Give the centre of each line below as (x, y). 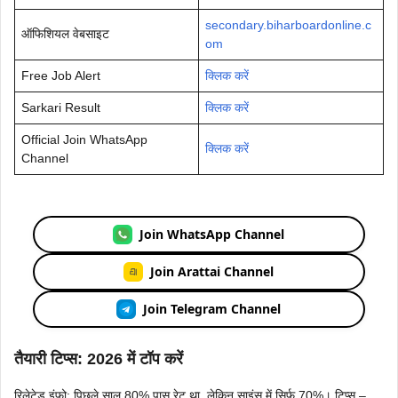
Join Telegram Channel (212, 309)
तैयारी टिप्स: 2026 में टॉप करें (99, 358)
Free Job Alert (61, 75)
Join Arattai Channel (212, 272)
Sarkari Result (61, 107)
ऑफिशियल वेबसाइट (65, 33)
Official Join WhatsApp (84, 139)
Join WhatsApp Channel (212, 235)
